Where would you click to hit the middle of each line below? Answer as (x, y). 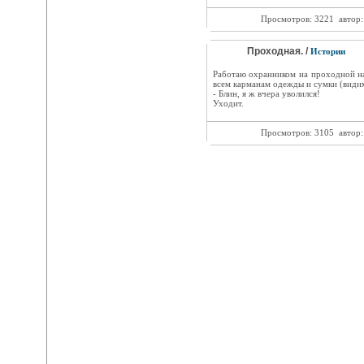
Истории (327, 51)
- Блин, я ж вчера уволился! (266, 93)
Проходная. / (278, 51)
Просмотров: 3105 (297, 132)
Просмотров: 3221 (297, 19)
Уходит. (228, 103)
